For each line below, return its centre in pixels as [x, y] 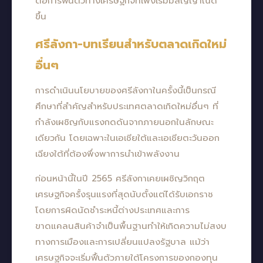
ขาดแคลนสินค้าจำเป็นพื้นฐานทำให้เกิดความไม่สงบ [131, 226]
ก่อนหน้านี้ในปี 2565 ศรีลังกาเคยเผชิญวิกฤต [120, 178]
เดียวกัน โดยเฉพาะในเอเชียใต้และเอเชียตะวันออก [127, 138]
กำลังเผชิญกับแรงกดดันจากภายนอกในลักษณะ [124, 122]
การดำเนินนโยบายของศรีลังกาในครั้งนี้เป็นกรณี [126, 90]
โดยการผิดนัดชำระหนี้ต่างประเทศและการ [112, 210]
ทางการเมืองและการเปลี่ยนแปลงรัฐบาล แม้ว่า [122, 242]
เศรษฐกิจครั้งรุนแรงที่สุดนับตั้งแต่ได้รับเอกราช [124, 194]
